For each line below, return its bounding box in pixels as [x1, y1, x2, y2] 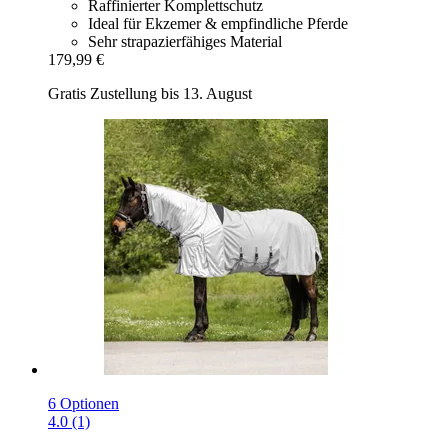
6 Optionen [48, 394, 119, 412]
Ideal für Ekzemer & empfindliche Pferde [88, 14, 348, 32]
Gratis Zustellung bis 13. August [48, 84, 252, 102]
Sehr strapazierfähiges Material [88, 32, 282, 50]
